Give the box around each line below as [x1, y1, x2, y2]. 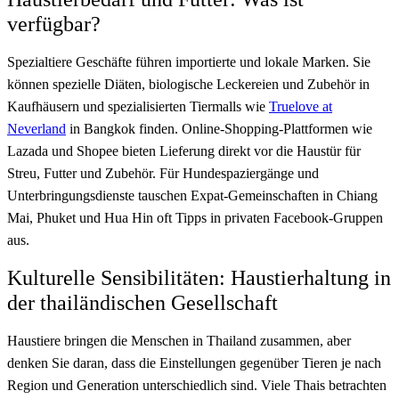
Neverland [7, 121, 66, 137]
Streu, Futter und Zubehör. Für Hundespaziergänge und [7, 166, 319, 182]
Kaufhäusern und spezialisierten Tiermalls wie [7, 99, 269, 115]
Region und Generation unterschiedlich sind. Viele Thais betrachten [7, 378, 387, 394]
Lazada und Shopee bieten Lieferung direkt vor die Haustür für [7, 143, 361, 159]
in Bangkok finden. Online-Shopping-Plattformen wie [66, 121, 372, 137]
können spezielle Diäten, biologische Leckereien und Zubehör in [7, 77, 370, 93]
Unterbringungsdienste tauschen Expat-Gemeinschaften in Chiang [7, 188, 378, 204]
